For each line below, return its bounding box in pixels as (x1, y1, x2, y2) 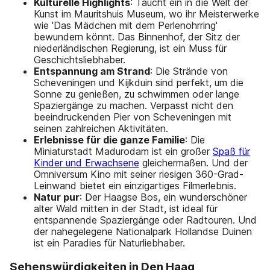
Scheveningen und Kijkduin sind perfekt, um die (34, 77, 243, 89)
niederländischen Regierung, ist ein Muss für (34, 42, 227, 55)
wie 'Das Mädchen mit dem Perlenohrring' (34, 19, 218, 32)
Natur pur (34, 191, 80, 204)
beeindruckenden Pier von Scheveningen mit (34, 111, 231, 124)
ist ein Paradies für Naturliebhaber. (34, 237, 185, 250)
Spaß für (213, 145, 250, 158)
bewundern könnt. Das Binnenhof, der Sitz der (34, 31, 240, 43)
